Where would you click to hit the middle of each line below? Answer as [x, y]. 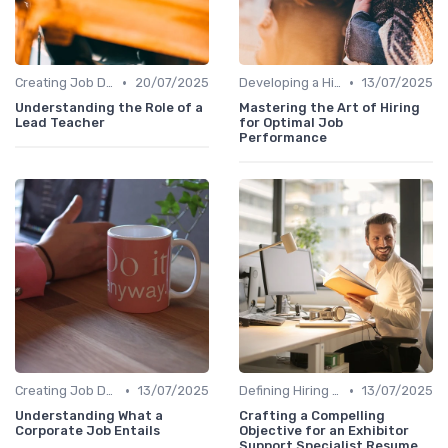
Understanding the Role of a [109, 108]
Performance [283, 138]
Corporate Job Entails [87, 431]
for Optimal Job [291, 123]
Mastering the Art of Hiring [329, 108]
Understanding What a [89, 416]
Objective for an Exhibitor [324, 431]
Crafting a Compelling [312, 416]
